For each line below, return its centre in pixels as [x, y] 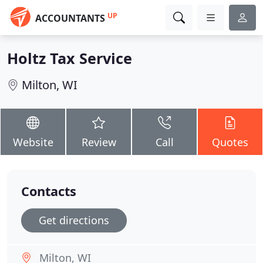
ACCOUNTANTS [70, 18]
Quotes [230, 142]
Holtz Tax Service [70, 58]
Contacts [49, 191]
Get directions [74, 220]
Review [99, 142]
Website [33, 142]
